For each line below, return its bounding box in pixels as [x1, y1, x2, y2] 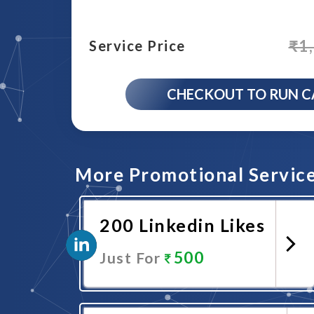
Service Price [89, 36, 186, 54]
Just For [100, 249, 165, 266]
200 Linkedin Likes [100, 214, 265, 235]
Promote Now [140, 289, 233, 304]
